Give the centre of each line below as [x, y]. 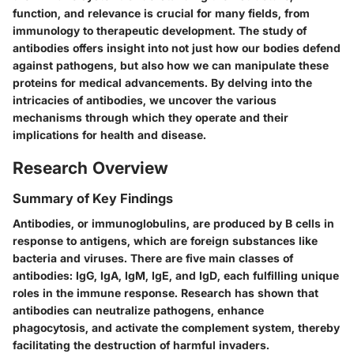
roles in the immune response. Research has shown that [166, 293]
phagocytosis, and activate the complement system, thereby [176, 328]
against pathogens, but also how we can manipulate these [171, 65]
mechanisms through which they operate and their [151, 117]
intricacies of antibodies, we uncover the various [145, 100]
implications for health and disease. [109, 134]
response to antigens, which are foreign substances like [165, 241]
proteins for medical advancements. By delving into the [162, 82]
